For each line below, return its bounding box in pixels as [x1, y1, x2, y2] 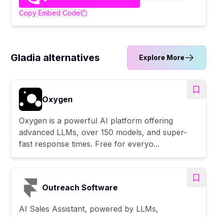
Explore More [139, 53, 185, 62]
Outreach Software [42, 182, 118, 192]
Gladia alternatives [11, 51, 100, 63]
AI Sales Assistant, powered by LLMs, [19, 203, 159, 214]
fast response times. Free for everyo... [19, 139, 160, 149]
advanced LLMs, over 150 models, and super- [19, 127, 187, 137]
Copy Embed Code [19, 8, 81, 17]
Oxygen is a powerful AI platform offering [19, 115, 173, 125]
